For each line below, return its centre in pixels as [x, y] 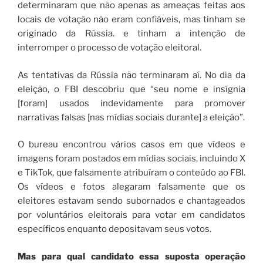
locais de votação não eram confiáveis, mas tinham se [131, 20]
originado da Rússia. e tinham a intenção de [131, 34]
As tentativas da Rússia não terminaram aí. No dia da [131, 75]
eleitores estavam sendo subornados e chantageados [131, 201]
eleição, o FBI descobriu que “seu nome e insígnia [131, 89]
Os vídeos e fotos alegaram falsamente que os [131, 187]
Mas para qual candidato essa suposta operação [131, 256]
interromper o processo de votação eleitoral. [109, 48]
